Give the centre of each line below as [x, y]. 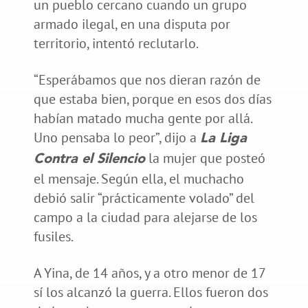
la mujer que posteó [205, 158]
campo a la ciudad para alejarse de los [145, 217]
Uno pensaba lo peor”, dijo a [117, 137]
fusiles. [53, 236]
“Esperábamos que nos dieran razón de [147, 79]
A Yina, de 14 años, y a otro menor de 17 [149, 273]
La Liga [223, 139]
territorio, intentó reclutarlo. [116, 43]
